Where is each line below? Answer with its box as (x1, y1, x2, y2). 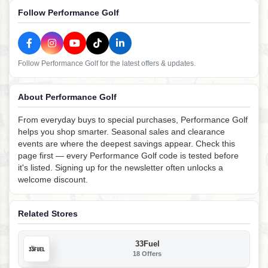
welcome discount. (18, 174, 88, 184)
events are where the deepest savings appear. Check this (18, 138, 235, 148)
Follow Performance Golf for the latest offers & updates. (18, 59, 196, 68)
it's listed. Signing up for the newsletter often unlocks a (18, 162, 223, 172)
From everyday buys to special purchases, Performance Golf (18, 114, 248, 124)
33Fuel (135, 239, 160, 249)
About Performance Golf (18, 92, 117, 102)
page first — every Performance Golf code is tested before (18, 150, 239, 160)
